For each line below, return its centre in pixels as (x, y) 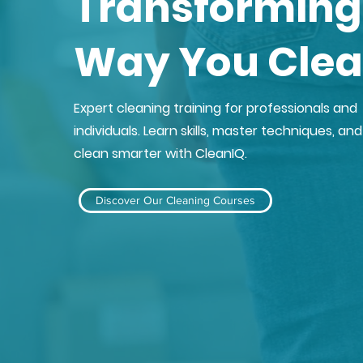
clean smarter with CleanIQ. (160, 154)
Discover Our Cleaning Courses (175, 200)
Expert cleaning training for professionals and (215, 108)
